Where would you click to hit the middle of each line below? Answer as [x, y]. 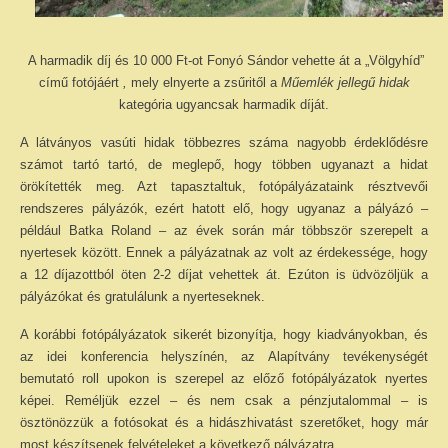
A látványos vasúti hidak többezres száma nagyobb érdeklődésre [224, 142]
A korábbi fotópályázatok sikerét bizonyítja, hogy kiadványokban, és [224, 334]
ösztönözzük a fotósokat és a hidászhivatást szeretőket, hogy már [224, 422]
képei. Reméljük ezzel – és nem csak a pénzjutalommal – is [224, 400]
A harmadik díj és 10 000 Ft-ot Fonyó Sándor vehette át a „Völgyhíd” [224, 60]
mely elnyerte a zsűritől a [205, 82]
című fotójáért [80, 82]
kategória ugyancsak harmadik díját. [224, 104]
